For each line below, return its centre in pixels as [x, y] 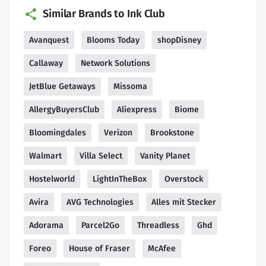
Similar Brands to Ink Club [104, 13]
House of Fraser [99, 248]
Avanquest [49, 40]
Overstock [184, 179]
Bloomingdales [58, 132]
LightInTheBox [120, 179]
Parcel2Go [100, 225]
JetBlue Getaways [62, 86]
